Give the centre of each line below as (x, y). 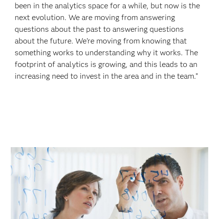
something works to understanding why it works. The (107, 53)
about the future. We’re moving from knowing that (101, 41)
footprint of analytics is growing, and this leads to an (106, 64)
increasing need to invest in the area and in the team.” (107, 76)
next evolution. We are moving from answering (95, 17)
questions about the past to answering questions (99, 29)
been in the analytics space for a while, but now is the (108, 6)
